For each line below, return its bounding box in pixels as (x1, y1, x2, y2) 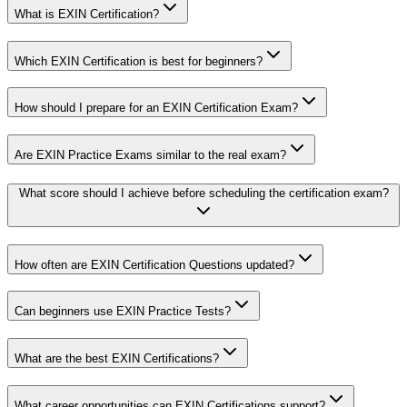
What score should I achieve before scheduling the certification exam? (18, 185, 389, 200)
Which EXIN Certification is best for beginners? (15, 54, 263, 68)
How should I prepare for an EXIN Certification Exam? (15, 101, 298, 115)
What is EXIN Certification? (15, 7, 159, 21)
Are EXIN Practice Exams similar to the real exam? (15, 148, 286, 163)
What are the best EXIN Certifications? (15, 352, 219, 366)
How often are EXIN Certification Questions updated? (15, 257, 294, 272)
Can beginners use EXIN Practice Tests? (15, 304, 231, 319)
